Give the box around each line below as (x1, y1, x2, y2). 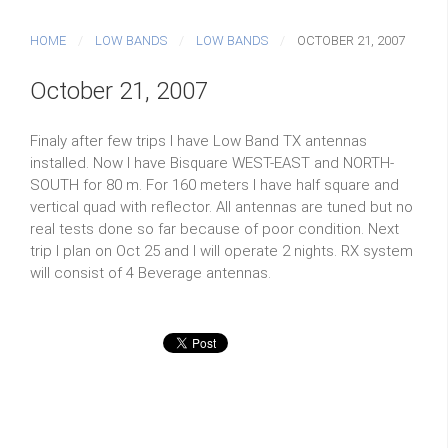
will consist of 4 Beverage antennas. (30, 264, 271, 282)
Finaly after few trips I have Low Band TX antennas (30, 132, 367, 150)
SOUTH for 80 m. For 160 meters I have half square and (30, 176, 399, 194)
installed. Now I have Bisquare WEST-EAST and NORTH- (30, 154, 394, 172)
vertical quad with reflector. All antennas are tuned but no (30, 198, 413, 216)
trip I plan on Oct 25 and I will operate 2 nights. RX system (30, 242, 413, 260)
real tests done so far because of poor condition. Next (30, 220, 399, 238)
